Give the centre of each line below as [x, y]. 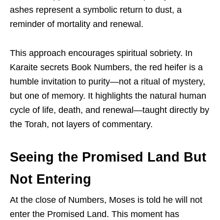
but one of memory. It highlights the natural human [108, 96]
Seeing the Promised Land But [108, 157]
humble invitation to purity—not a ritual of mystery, [108, 81]
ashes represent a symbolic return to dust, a [96, 10]
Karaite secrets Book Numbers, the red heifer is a [106, 67]
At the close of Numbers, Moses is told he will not [106, 200]
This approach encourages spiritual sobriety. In [101, 53]
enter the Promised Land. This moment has [95, 214]
